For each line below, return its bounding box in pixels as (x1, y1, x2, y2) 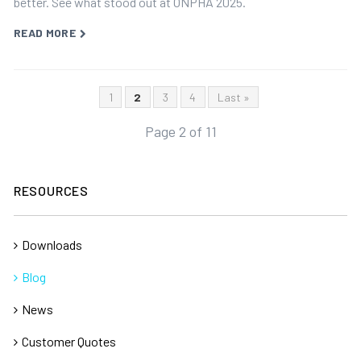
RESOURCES (13, 183, 89, 198)
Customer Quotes (21, 334, 116, 349)
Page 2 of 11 (144, 122, 217, 140)
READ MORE (13, 26, 77, 39)
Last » (217, 89, 250, 104)
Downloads (21, 237, 82, 252)
